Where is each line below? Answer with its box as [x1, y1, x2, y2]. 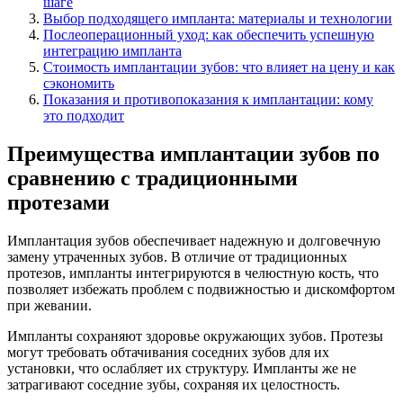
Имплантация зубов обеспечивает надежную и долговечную [7, 232, 381, 248]
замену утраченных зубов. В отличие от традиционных [7, 248, 347, 264]
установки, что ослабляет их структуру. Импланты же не [7, 360, 356, 376]
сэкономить [43, 75, 114, 91]
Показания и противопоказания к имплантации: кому [43, 91, 373, 107]
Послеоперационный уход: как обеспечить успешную [43, 26, 374, 42]
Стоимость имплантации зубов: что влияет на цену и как [43, 58, 395, 75]
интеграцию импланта [43, 42, 182, 58]
